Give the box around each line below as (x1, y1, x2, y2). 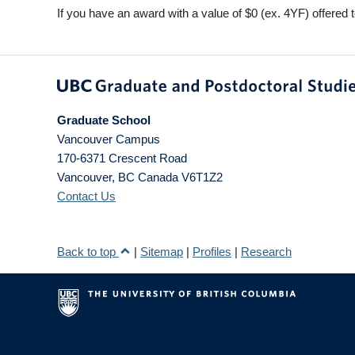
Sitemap (140, 245, 183, 258)
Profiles (193, 245, 231, 258)
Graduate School (57, 113, 151, 127)
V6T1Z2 (181, 170, 223, 184)
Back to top (57, 245, 119, 258)
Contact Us (57, 189, 116, 203)
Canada (138, 170, 178, 184)
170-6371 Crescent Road (57, 151, 187, 165)
